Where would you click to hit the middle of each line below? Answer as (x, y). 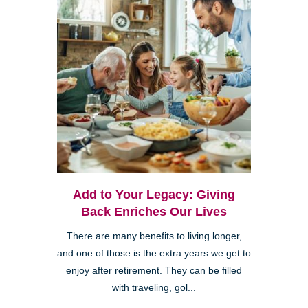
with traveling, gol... (154, 287)
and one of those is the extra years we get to (154, 253)
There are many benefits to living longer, (154, 236)
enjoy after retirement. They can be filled (154, 270)
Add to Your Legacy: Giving (154, 194)
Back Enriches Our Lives (154, 211)
